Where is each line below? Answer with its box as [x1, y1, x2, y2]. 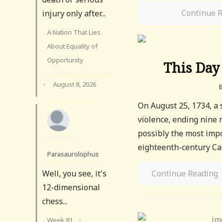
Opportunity [47, 55, 83, 64]
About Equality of [47, 41, 98, 51]
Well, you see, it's [42, 167, 107, 179]
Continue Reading [152, 168, 219, 179]
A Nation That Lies [47, 27, 101, 37]
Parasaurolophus [47, 149, 99, 159]
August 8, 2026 [53, 79, 96, 89]
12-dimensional [42, 181, 100, 193]
